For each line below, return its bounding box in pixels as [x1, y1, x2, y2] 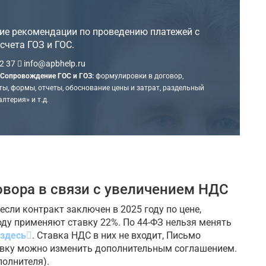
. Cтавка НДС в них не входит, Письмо [32, 230, 201, 242]
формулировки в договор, [93, 71, 183, 80]
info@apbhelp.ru [21, 58, 85, 68]
